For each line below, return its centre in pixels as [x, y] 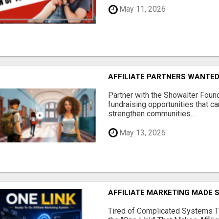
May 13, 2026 [142, 132]
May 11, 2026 [142, 9]
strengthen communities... [152, 114]
